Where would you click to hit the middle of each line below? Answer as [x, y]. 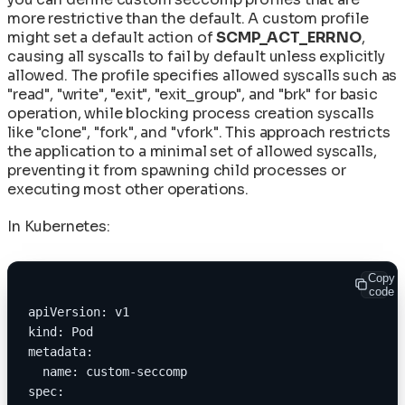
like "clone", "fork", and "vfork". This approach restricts [199, 132]
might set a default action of [112, 37]
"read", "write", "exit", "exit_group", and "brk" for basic [193, 94]
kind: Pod [61, 331]
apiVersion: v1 [79, 311]
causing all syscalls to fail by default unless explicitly [196, 56]
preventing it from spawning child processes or [177, 170]
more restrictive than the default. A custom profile [188, 18]
